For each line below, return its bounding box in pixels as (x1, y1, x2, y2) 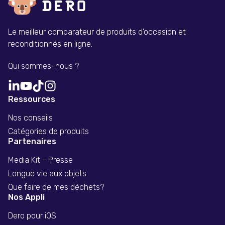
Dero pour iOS (8, 210, 56, 220)
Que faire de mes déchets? (8, 182, 104, 192)
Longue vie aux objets (8, 168, 86, 178)
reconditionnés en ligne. (8, 39, 92, 49)
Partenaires (8, 136, 56, 146)
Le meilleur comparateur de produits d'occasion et (8, 27, 186, 37)
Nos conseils (8, 113, 53, 123)
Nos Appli (8, 192, 45, 202)
